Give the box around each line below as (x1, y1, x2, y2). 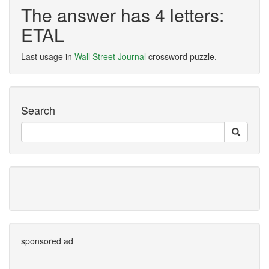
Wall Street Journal (74, 50, 146, 62)
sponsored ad (21, 235, 73, 247)
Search (21, 102, 55, 118)
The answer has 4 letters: (21, 2, 224, 28)
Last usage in (21, 50, 74, 62)
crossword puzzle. (146, 50, 217, 62)
